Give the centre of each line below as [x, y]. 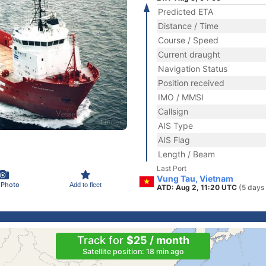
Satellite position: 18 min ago [133, 251]
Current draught [189, 54]
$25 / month [158, 240]
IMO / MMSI [181, 97]
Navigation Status [193, 69]
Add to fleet [85, 184]
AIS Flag [174, 140]
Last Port [172, 168]
